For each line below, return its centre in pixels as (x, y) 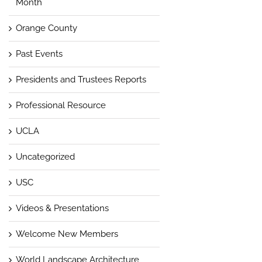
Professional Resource (61, 105)
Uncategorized (45, 156)
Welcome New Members (67, 234)
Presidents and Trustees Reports (81, 79)
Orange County (46, 28)
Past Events (39, 54)
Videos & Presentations (62, 208)
